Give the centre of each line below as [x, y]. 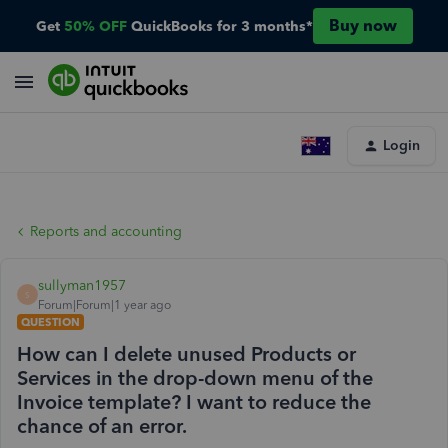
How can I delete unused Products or [186, 354]
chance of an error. [102, 426]
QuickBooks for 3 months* [221, 26]
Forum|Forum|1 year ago [104, 305]
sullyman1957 [82, 285]
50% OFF [95, 26]
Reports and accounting [106, 231]
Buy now [362, 25]
